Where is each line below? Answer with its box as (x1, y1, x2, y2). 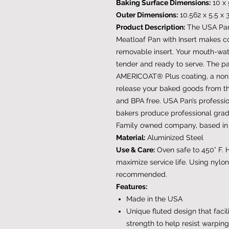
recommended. (116, 170, 167, 178)
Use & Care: (116, 145, 155, 154)
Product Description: (116, 22, 185, 31)
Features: (116, 182, 147, 191)
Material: (116, 133, 145, 142)
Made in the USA (126, 194, 182, 203)
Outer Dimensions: (116, 10, 178, 19)
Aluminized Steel (145, 133, 203, 142)
